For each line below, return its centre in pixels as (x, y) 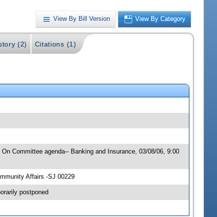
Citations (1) (55, 44)
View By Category (161, 19)
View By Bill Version (82, 19)
